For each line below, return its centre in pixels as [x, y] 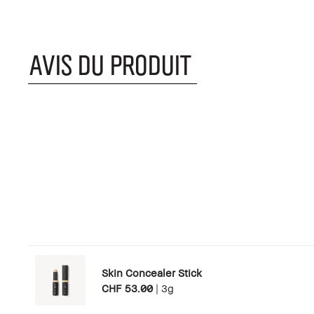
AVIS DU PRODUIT [109, 63]
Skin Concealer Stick [152, 272]
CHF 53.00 [127, 288]
